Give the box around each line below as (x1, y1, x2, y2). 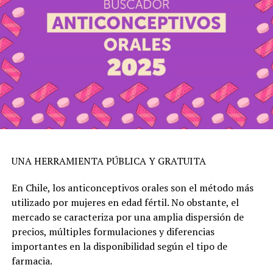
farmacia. (11, 253, 52, 268)
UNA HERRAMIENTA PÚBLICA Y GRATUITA (11, 154, 206, 168)
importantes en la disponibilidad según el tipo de (11, 239, 227, 253)
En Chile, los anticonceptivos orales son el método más (11, 180, 253, 194)
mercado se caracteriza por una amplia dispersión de (11, 210, 244, 224)
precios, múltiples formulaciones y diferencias (11, 224, 214, 238)
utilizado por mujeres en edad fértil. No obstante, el (11, 195, 239, 209)
